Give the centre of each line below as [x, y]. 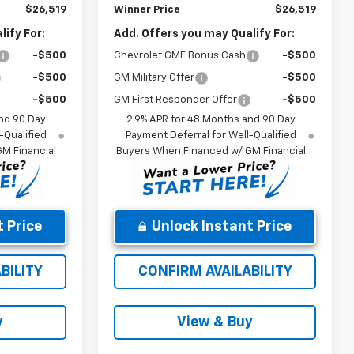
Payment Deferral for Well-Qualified [211, 135]
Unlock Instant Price [222, 226]
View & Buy [215, 322]
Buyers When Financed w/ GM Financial [211, 151]
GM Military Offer [154, 77]
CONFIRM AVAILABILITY [215, 271]
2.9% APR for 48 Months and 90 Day [211, 119]
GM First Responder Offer [176, 100]
